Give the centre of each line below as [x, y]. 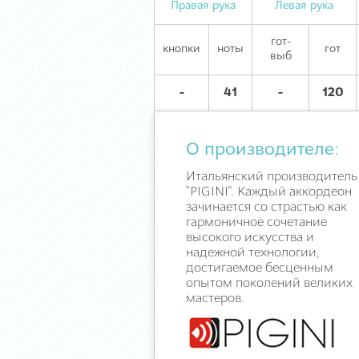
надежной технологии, [253, 253]
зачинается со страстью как [266, 208]
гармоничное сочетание [256, 223]
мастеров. [215, 299]
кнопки [182, 49]
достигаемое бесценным [260, 268]
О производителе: [262, 150]
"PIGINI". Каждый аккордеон [269, 192]
